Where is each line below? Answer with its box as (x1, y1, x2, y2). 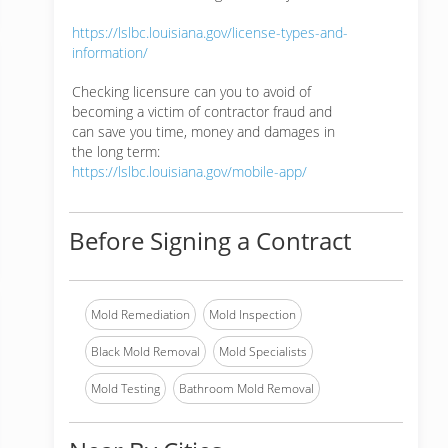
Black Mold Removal (91, 343, 200, 360)
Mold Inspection (209, 306, 296, 323)
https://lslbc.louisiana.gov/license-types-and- (72, 23, 348, 42)
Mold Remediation (91, 306, 190, 323)
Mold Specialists (219, 343, 307, 360)
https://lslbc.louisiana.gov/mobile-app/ (72, 162, 307, 181)
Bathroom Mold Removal (179, 380, 314, 397)
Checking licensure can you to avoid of (72, 82, 311, 101)
